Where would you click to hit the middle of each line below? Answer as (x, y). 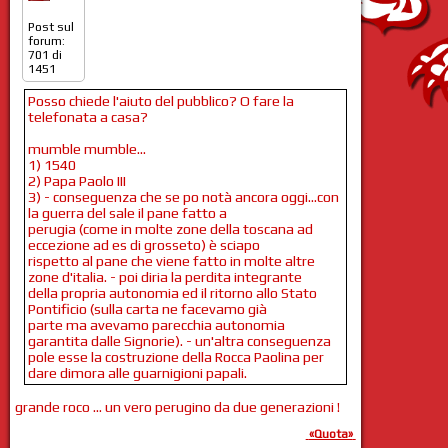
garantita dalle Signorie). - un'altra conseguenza (179, 340)
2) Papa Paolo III (76, 180)
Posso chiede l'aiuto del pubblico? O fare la (160, 100)
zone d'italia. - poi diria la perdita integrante (164, 276)
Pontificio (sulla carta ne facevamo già (147, 308)
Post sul (50, 26)
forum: (46, 40)
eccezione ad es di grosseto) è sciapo (143, 244)
